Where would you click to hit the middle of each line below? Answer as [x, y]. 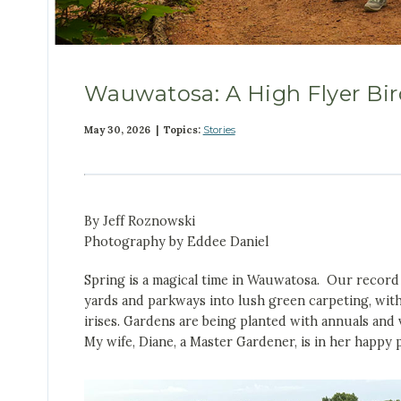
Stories [219, 130]
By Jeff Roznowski [139, 222]
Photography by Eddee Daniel [176, 242]
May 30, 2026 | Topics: [143, 130]
